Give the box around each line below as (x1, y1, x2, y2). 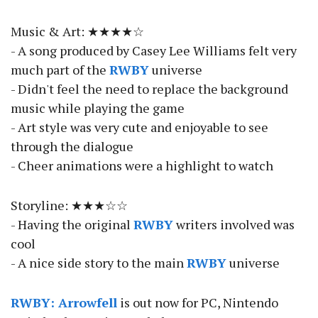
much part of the (11, 61, 109, 79)
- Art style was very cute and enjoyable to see (11, 119, 268, 136)
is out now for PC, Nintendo (117, 294, 278, 312)
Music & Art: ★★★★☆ (11, 23, 144, 40)
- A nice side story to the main (11, 254, 187, 272)
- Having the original (11, 216, 133, 234)
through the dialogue (11, 138, 133, 155)
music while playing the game (11, 99, 185, 117)
